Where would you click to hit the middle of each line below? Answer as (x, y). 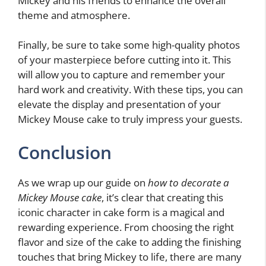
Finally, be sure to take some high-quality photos (129, 45)
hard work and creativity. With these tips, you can (130, 90)
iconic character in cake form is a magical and (121, 212)
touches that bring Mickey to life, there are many (130, 256)
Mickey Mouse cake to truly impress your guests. (130, 119)
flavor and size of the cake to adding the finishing (129, 242)
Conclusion (65, 152)
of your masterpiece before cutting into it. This (124, 60)
